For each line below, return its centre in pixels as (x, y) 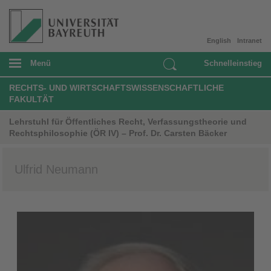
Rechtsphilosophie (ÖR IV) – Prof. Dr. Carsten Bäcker (118, 133)
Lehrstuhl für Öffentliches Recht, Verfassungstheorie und (128, 121)
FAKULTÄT (31, 99)
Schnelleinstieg (233, 63)
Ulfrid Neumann (56, 169)
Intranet (250, 40)
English (219, 40)
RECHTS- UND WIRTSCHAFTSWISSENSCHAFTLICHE (116, 87)
